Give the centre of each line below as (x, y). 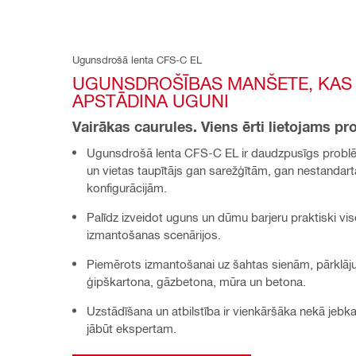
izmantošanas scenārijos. (154, 235)
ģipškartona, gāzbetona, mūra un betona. (196, 282)
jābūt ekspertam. (132, 329)
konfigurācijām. (127, 188)
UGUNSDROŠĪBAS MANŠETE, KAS (212, 83)
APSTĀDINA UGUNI (151, 101)
